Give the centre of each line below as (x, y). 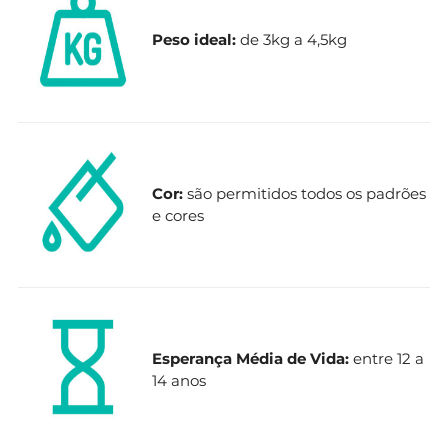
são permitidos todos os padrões (304, 193)
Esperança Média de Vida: (250, 358)
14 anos (179, 380)
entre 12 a (386, 358)
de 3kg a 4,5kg (293, 39)
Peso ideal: (196, 39)
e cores (178, 215)
